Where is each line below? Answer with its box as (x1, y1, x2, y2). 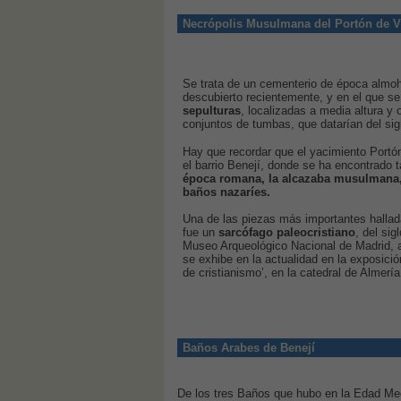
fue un (183, 226, 218, 240)
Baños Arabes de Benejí (183, 341, 315, 355)
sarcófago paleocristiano (218, 226, 355, 240)
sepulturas (183, 104, 241, 118)
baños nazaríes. (183, 184, 270, 199)
